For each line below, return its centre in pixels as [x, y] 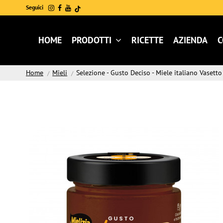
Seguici [35, 7]
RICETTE [147, 40]
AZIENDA [190, 40]
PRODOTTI [93, 40]
